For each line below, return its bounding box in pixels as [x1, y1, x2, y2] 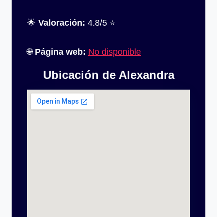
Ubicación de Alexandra [43, 68, 174, 81]
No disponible [88, 46, 141, 57]
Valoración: [38, 17, 85, 28]
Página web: [35, 46, 86, 57]
